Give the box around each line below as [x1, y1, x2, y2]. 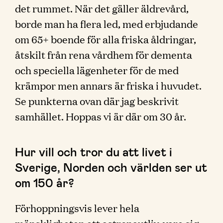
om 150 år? [15, 175, 74, 190]
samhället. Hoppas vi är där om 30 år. [15, 109, 186, 123]
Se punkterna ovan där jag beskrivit [15, 94, 179, 108]
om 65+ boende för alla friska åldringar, [15, 32, 196, 46]
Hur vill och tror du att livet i [15, 144, 172, 159]
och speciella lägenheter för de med [15, 63, 179, 77]
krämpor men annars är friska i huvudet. [15, 78, 202, 92]
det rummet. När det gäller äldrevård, [15, 1, 189, 15]
